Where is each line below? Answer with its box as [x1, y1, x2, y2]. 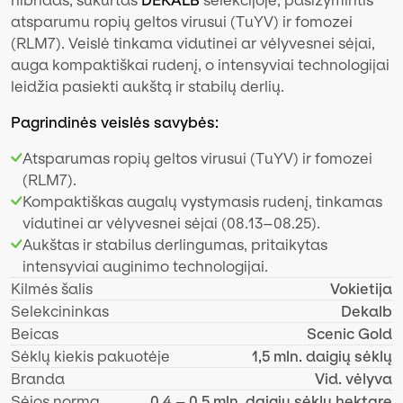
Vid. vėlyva [315, 370, 392, 388]
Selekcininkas [11, 302, 109, 320]
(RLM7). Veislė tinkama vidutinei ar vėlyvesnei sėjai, [11, 34, 375, 52]
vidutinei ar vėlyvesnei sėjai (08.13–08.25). [22, 214, 320, 232]
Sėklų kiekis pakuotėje [11, 347, 170, 365]
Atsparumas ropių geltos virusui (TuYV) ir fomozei [22, 149, 372, 167]
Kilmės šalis [11, 280, 93, 298]
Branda [11, 370, 65, 388]
